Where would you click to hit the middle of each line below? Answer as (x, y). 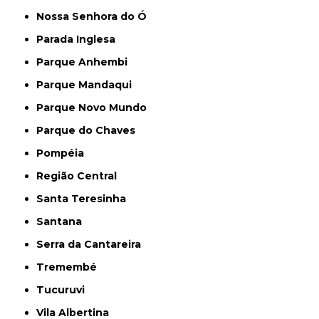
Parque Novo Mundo (95, 108)
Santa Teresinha (85, 199)
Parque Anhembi (86, 62)
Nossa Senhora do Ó (96, 16)
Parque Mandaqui (88, 85)
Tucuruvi (65, 290)
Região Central (80, 176)
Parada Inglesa (80, 39)
